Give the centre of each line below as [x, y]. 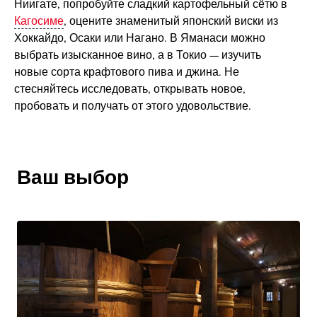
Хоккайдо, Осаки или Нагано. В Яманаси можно [139, 38]
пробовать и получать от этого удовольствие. [132, 106]
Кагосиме [39, 21]
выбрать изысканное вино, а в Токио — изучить [137, 55]
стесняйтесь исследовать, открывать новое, [129, 89]
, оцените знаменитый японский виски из [171, 21]
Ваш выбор [73, 178]
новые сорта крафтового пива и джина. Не [126, 72]
